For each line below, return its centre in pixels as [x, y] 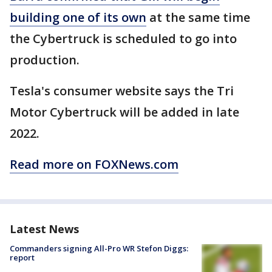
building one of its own [78, 18]
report [22, 258]
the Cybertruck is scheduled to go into [123, 39]
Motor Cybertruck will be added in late [124, 112]
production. [45, 60]
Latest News [44, 229]
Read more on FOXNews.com [94, 165]
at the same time [198, 18]
